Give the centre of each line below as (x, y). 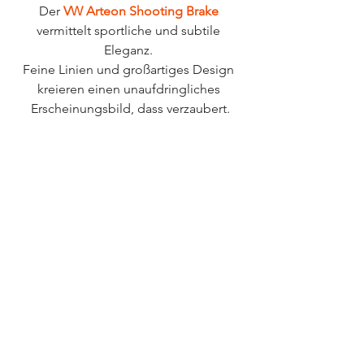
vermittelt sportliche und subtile (130, 31)
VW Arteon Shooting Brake (141, 11)
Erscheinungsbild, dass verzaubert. (130, 109)
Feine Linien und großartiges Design (130, 70)
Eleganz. (130, 50)
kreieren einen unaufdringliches (130, 89)
